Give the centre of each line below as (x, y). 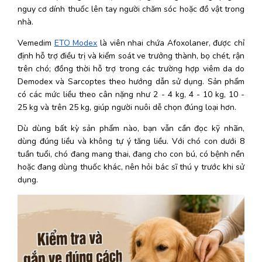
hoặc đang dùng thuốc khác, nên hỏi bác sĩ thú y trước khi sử (131, 167)
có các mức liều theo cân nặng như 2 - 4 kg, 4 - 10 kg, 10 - (131, 94)
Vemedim (36, 43)
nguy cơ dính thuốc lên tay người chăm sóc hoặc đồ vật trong (131, 9)
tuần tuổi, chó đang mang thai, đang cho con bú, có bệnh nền (131, 154)
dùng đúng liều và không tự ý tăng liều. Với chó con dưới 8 (131, 141)
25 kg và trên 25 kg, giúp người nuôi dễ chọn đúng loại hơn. (128, 107)
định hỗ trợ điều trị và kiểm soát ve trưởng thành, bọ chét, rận (131, 56)
